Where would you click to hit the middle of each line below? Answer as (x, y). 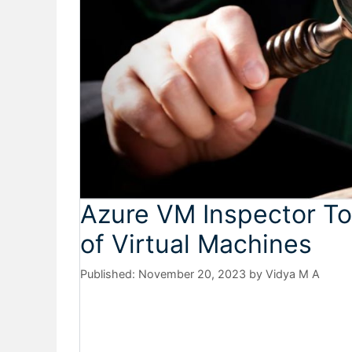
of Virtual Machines (196, 244)
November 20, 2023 (192, 273)
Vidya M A (293, 273)
